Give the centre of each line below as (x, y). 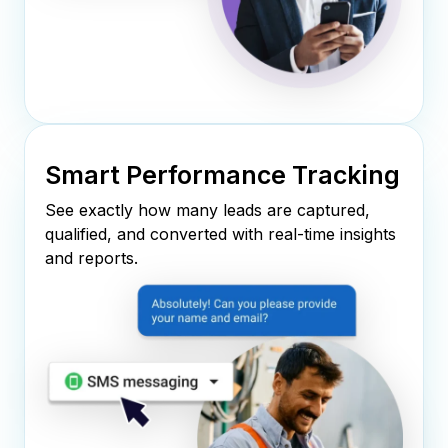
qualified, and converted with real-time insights (220, 234)
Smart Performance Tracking (222, 175)
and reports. (91, 258)
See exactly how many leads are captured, (207, 210)
